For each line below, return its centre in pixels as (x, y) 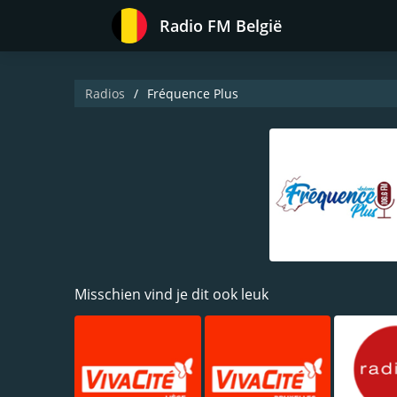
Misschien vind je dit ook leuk (171, 294)
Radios (105, 93)
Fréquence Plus (193, 93)
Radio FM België (221, 26)
